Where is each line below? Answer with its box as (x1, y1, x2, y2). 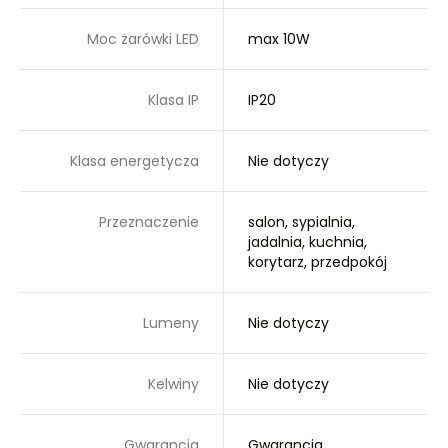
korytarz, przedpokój (248, 252, 387, 272)
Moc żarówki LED (87, 29, 199, 49)
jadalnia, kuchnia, (248, 232, 367, 252)
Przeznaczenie (99, 212, 199, 232)
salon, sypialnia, (248, 212, 355, 232)
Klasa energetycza (70, 151, 199, 171)
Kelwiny (148, 374, 199, 394)
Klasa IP (148, 90, 199, 110)
